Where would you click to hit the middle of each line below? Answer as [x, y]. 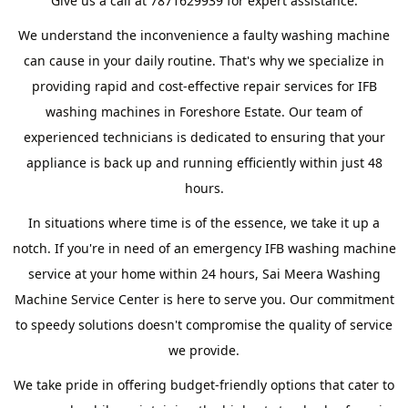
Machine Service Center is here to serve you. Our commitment [204, 299]
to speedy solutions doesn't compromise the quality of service [204, 325]
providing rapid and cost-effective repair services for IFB [204, 86]
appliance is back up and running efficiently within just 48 [204, 163]
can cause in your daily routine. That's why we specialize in [204, 61]
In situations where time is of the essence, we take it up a [204, 223]
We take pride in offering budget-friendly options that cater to [204, 385]
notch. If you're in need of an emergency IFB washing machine [204, 248]
